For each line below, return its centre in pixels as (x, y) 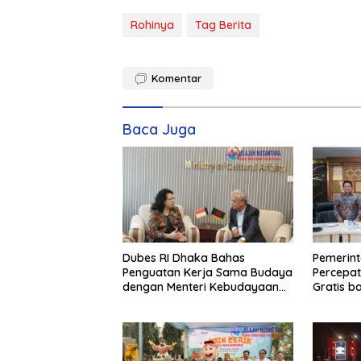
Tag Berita (223, 25)
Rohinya (152, 25)
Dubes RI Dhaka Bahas (184, 257)
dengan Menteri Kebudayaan (201, 286)
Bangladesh (154, 301)
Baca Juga (159, 130)
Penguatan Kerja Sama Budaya (207, 272)
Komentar (176, 79)
